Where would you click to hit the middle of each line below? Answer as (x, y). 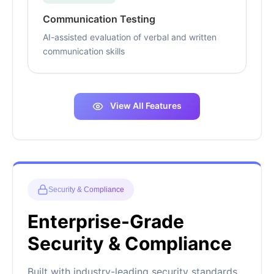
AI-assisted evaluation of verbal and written (130, 37)
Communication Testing (99, 19)
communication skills (84, 51)
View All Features (145, 106)
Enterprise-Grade (106, 222)
